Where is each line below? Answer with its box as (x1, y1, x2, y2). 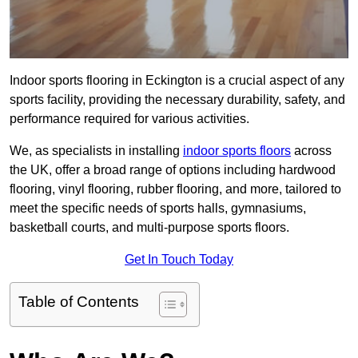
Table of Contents (18, 293, 139, 311)
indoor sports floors (183, 144, 291, 158)
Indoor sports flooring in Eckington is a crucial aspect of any (10, 74, 344, 88)
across (291, 144, 332, 158)
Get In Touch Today (125, 253, 233, 267)
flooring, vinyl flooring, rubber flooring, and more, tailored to (10, 182, 341, 197)
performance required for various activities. (10, 112, 249, 126)
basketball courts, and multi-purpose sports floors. (10, 221, 289, 235)
